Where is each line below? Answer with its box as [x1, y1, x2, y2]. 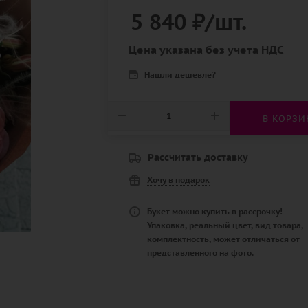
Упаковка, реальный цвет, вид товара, [147, 220, 304, 230]
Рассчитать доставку [148, 151, 249, 164]
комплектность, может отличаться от [147, 234, 300, 244]
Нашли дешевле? [144, 69, 217, 80]
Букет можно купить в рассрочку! [147, 206, 283, 217]
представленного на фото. [147, 247, 254, 258]
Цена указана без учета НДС [129, 43, 285, 56]
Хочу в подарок [147, 175, 210, 185]
